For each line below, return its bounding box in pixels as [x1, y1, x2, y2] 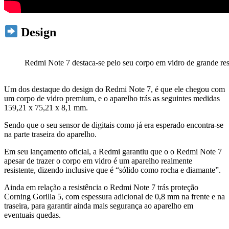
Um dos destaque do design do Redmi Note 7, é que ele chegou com [4, 85, 225, 94]
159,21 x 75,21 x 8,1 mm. [4, 103, 88, 112]
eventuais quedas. [4, 211, 61, 220]
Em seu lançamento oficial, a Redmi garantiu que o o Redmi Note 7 [4, 147, 222, 156]
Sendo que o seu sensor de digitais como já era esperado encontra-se [4, 121, 223, 130]
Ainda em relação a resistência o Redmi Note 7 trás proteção [4, 183, 198, 192]
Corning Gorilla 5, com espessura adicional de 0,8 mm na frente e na [4, 192, 225, 201]
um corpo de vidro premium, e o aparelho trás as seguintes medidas [4, 94, 220, 103]
